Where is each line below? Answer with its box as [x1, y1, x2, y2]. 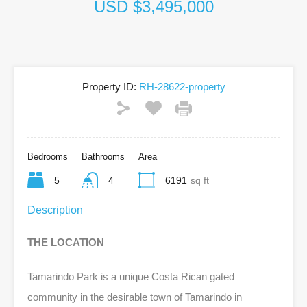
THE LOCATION [27, 236, 104, 248]
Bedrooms [27, 151, 68, 162]
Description [27, 204, 83, 216]
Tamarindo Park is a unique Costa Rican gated [27, 270, 234, 282]
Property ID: [82, 80, 136, 93]
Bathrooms [82, 151, 125, 162]
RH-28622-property [136, 80, 225, 93]
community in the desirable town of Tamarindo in [27, 291, 242, 303]
